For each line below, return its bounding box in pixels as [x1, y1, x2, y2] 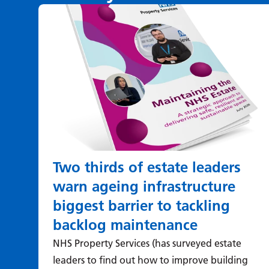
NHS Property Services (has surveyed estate [53, 237, 241, 249]
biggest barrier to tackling [53, 196, 230, 214]
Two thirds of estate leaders [53, 158, 241, 176]
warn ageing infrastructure [53, 177, 235, 195]
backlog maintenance [53, 216, 198, 234]
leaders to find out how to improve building [53, 253, 248, 266]
